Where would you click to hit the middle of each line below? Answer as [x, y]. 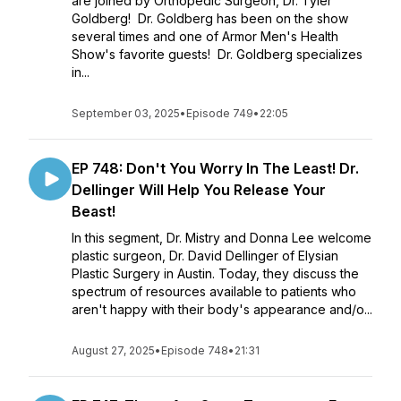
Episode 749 [220, 113]
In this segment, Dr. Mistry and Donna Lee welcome [222, 238]
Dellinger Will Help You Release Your [199, 190]
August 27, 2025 [113, 350]
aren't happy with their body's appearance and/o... [222, 309]
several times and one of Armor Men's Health [205, 36]
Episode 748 [195, 350]
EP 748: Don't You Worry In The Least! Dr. [215, 168]
